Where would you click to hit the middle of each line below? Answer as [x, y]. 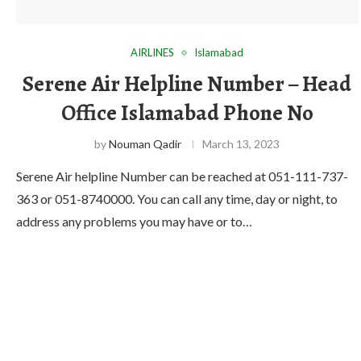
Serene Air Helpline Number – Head [187, 84]
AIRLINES [153, 53]
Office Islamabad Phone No [187, 113]
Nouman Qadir [145, 144]
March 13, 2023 [241, 144]
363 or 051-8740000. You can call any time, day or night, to [177, 199]
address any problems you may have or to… [134, 222]
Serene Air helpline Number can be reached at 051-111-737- [182, 176]
